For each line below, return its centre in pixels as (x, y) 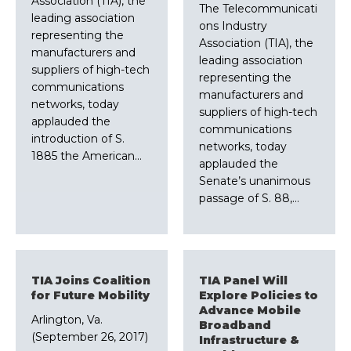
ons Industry (233, 26)
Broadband (235, 326)
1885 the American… (87, 156)
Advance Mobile (250, 311)
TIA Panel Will (243, 281)
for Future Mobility (90, 296)
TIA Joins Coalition (91, 281)
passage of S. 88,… (249, 199)
